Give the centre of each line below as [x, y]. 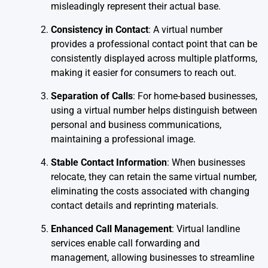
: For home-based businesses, [195, 96]
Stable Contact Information [109, 162]
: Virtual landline [206, 229]
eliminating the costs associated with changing [150, 191]
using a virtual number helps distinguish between [154, 110]
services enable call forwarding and [125, 243]
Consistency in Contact [100, 30]
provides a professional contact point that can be [154, 44]
